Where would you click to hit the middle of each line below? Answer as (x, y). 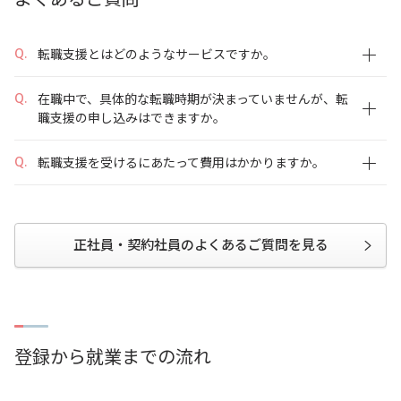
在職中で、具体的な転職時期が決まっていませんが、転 (193, 99)
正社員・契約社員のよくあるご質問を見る (200, 244)
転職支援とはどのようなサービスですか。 (157, 54)
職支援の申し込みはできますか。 (132, 118)
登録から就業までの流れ (113, 356)
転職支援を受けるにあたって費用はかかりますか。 (181, 162)
